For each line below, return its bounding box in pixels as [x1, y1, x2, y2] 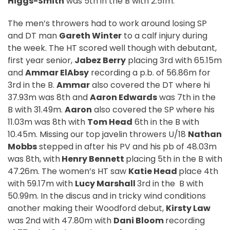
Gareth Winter [59, 30, 122, 42]
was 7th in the [157, 91, 216, 104]
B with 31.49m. [8, 104, 65, 116]
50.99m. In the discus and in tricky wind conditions [8, 190, 206, 202]
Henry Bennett [60, 153, 126, 165]
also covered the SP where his [92, 104, 215, 116]
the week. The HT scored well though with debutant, [8, 42, 217, 54]
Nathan [188, 128, 222, 141]
